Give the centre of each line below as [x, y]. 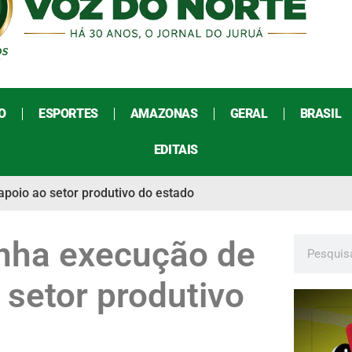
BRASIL [321, 114]
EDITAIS [176, 150]
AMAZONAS [164, 114]
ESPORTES [68, 114]
